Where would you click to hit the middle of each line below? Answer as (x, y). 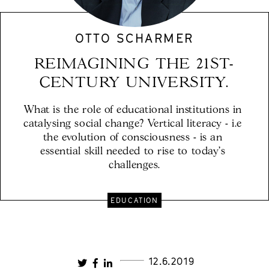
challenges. (134, 165)
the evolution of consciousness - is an (133, 138)
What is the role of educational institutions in (133, 110)
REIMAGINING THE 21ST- (134, 65)
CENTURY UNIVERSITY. (134, 83)
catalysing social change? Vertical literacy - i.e (133, 124)
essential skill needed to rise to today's (133, 152)
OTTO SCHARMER (134, 38)
